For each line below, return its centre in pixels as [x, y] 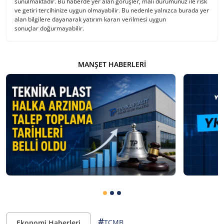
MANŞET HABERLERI [112, 64]
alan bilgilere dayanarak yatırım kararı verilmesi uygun [90, 19]
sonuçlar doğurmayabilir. [49, 28]
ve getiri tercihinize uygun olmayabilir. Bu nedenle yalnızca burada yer [112, 10]
